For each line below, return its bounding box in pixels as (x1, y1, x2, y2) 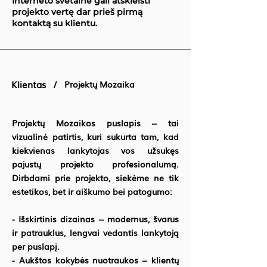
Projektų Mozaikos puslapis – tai (12, 117, 179, 129)
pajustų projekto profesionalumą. (12, 158, 179, 170)
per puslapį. (12, 240, 60, 252)
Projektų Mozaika (64, 78, 135, 90)
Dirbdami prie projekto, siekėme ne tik (12, 172, 179, 184)
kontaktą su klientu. (12, 18, 97, 29)
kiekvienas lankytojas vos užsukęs (12, 144, 179, 156)
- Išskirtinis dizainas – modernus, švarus (12, 213, 179, 225)
